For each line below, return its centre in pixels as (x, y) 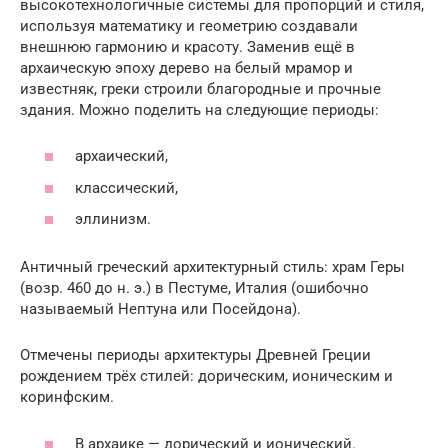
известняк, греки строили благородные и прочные (200, 88)
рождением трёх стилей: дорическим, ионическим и (206, 376)
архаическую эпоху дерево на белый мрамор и (186, 67)
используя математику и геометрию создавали (189, 25)
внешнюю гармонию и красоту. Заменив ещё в (187, 46)
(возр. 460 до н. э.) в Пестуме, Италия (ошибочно (194, 288)
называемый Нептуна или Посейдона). (160, 309)
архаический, (121, 156)
